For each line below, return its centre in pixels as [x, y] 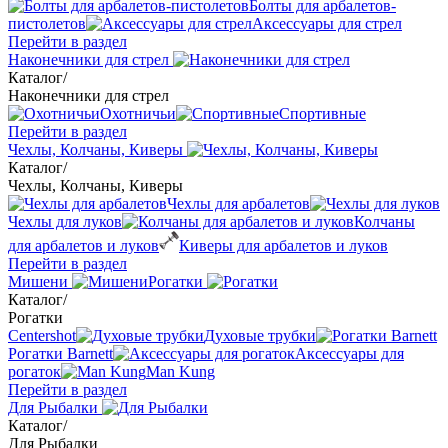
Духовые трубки [260, 335]
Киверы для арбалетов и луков [283, 245]
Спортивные [322, 113]
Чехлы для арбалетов [238, 203]
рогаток [34, 371]
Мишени [40, 281]
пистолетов [47, 23]
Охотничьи [138, 113]
